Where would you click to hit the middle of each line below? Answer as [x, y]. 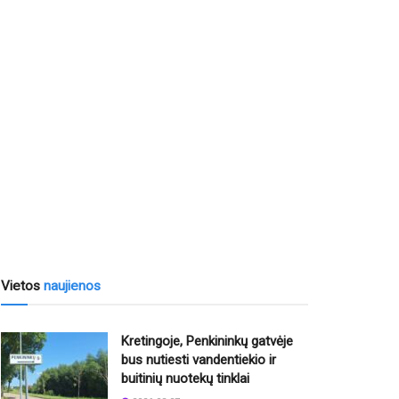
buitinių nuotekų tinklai [185, 379]
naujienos [72, 286]
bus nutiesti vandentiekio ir [199, 360]
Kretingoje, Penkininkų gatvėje [207, 342]
